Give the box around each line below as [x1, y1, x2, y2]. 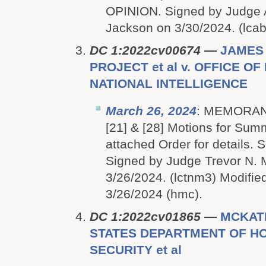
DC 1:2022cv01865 [90, 210, 201, 223]
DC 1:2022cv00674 [90, 43, 201, 57]
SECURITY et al [90, 243, 182, 256]
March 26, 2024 [106, 104, 197, 118]
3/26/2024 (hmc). [106, 187, 202, 201]
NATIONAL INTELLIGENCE [90, 77, 248, 90]
